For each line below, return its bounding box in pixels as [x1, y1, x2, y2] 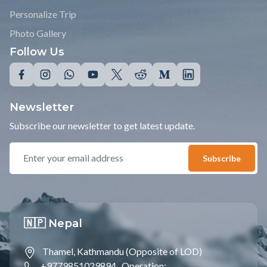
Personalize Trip [10, 8, 76, 20]
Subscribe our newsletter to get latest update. [10, 119, 195, 131]
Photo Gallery [10, 27, 66, 39]
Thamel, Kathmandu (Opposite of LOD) [42, 245, 202, 257]
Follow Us [10, 45, 64, 58]
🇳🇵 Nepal [24, 216, 82, 230]
